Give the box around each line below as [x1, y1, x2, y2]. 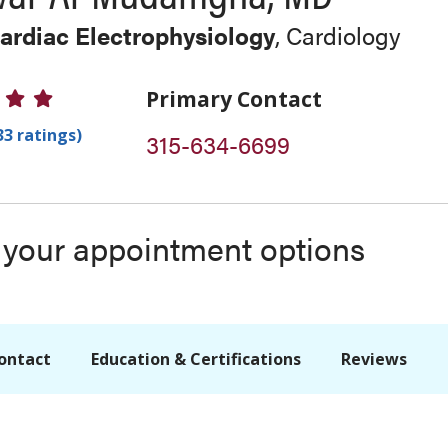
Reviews [341, 348, 407, 370]
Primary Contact [145, 85, 322, 113]
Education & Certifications [91, 348, 301, 370]
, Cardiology [274, 18, 401, 52]
